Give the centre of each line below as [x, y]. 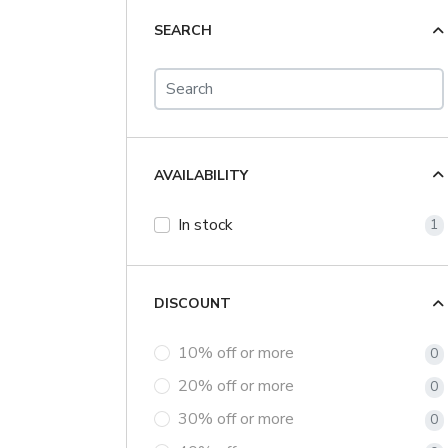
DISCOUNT [192, 304]
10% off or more [235, 353]
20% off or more [235, 386]
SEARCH [182, 31]
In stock [205, 224]
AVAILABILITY [200, 175]
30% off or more [235, 419]
